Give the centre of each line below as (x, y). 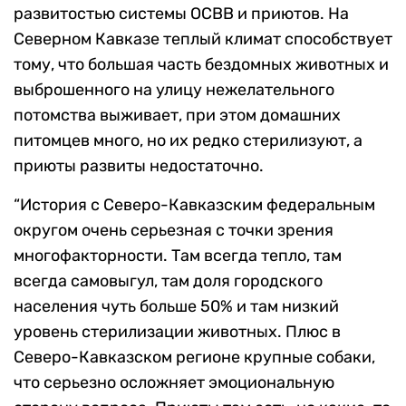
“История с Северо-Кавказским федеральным (194, 205)
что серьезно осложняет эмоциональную (174, 383)
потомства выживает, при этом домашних (177, 116)
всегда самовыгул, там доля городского (168, 281)
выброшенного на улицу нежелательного (174, 90)
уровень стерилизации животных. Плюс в (177, 332)
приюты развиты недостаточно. (139, 166)
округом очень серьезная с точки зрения (174, 231)
